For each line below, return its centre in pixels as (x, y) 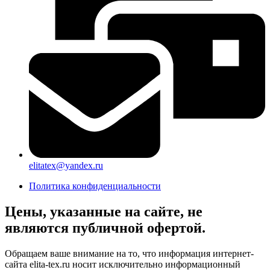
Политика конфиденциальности (95, 186)
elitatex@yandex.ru (66, 166)
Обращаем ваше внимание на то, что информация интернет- (129, 254)
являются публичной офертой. (105, 228)
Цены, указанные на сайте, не (104, 212)
